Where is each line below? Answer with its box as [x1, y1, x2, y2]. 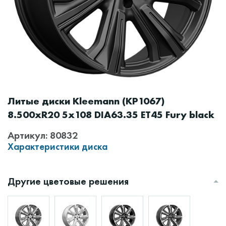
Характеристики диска [8, 140, 107, 153]
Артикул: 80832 [8, 129, 78, 142]
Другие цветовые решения [8, 175, 129, 188]
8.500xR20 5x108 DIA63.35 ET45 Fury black [8, 108, 214, 121]
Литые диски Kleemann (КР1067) [8, 94, 165, 107]
